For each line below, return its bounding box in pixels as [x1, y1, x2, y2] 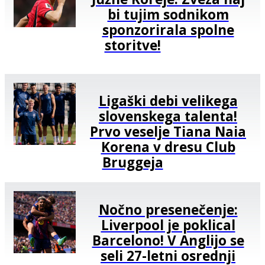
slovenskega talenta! [99, 107, 237, 126]
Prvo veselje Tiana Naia [90, 122, 246, 141]
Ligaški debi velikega [98, 92, 238, 111]
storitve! [104, 35, 161, 54]
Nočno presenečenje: [98, 200, 238, 219]
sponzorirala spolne [102, 20, 234, 39]
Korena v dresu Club [101, 138, 235, 157]
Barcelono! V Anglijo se [92, 231, 244, 250]
